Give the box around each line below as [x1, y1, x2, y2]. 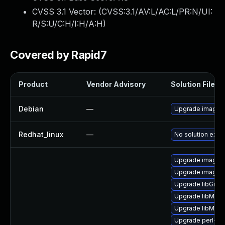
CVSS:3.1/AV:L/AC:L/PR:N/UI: [101, 7, 212, 17]
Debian [19, 104, 44, 113]
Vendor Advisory [86, 80, 146, 88]
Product [19, 80, 48, 88]
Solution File [171, 80, 215, 88]
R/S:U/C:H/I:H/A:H [32, 19, 103, 29]
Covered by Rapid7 [10, 48, 107, 61]
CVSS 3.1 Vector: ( [32, 7, 101, 17]
